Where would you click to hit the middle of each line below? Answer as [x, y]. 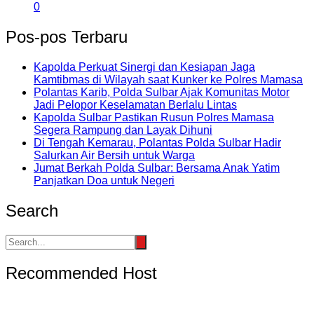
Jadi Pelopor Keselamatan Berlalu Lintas [135, 104]
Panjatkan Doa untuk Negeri [104, 180]
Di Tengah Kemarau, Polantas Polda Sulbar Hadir [157, 142]
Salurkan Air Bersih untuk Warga [114, 155]
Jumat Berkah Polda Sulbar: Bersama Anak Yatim [157, 168]
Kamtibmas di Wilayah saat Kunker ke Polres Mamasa [168, 79]
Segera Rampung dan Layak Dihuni [123, 130]
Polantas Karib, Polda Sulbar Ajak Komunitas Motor [162, 92]
